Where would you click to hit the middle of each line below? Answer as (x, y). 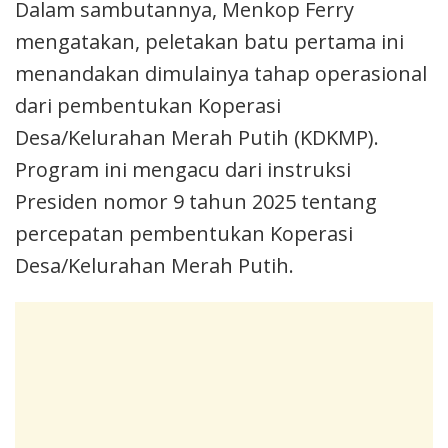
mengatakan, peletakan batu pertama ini (209, 41)
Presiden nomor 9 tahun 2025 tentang (196, 201)
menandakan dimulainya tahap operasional (221, 73)
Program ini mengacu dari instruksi (183, 169)
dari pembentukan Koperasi (148, 105)
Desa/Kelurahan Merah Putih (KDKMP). (197, 137)
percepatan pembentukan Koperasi (184, 233)
